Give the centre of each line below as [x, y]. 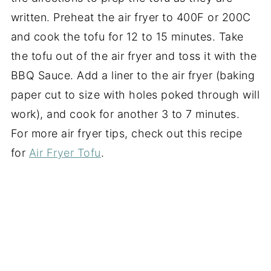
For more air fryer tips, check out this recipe [126, 134]
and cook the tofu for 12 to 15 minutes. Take [127, 37]
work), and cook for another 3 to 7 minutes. [125, 114]
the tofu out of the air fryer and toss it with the [134, 56]
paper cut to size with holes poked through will [135, 95]
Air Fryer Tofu [65, 153]
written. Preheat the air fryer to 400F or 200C [131, 18]
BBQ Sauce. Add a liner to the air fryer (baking [133, 76]
